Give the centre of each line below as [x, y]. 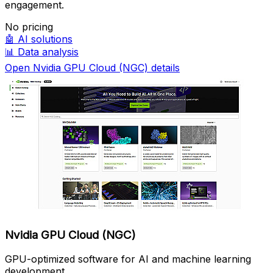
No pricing [29, 27]
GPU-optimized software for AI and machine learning [128, 259]
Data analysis [48, 51]
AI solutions [45, 39]
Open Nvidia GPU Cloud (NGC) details [92, 67]
